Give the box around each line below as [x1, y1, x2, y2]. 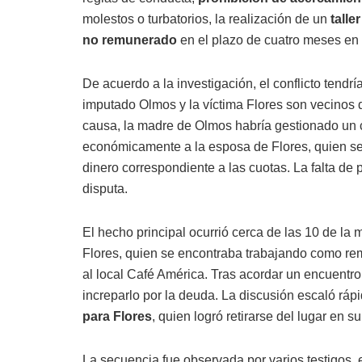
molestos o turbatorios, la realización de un [82, 12, 330, 27]
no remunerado [82, 33, 177, 48]
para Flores [82, 309, 152, 324]
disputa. [82, 182, 128, 196]
